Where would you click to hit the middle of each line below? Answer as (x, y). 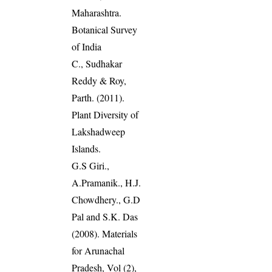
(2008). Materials (105, 233)
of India (87, 46)
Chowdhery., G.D (106, 199)
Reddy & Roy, (99, 80)
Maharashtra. (97, 12)
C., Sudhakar (97, 63)
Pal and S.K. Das (105, 216)
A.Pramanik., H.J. (107, 182)
